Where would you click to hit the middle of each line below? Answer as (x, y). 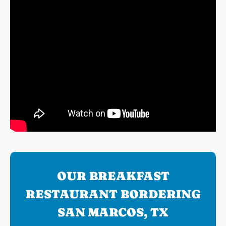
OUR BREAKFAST (113, 176)
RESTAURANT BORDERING (113, 194)
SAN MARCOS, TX (113, 212)
